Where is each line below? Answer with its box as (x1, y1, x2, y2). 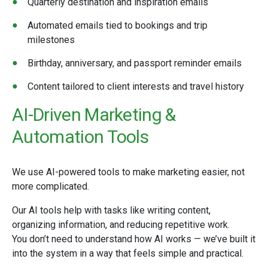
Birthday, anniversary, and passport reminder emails (28, 57, 242, 69)
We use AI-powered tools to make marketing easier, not (12, 166, 245, 178)
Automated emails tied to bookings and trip (28, 20, 208, 31)
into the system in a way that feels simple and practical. (12, 248, 243, 259)
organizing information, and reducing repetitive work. (12, 219, 230, 230)
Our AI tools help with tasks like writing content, (12, 205, 211, 216)
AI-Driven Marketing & (12, 104, 176, 125)
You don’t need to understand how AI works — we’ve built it (12, 233, 255, 245)
